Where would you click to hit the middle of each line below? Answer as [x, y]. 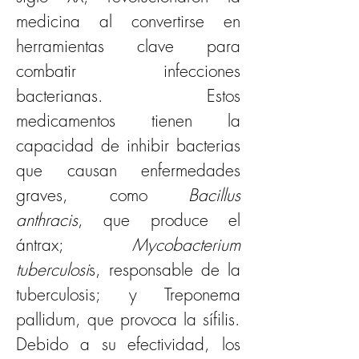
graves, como [102, 195]
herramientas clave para [128, 46]
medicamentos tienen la [128, 121]
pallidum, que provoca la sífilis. [128, 319]
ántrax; [40, 245]
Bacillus [214, 195]
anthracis [47, 220]
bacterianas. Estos [128, 96]
